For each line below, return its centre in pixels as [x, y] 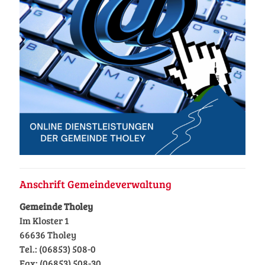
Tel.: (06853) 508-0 [58, 249]
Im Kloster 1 [44, 221]
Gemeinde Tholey [56, 206]
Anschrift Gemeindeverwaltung [96, 184]
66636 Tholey [48, 235]
